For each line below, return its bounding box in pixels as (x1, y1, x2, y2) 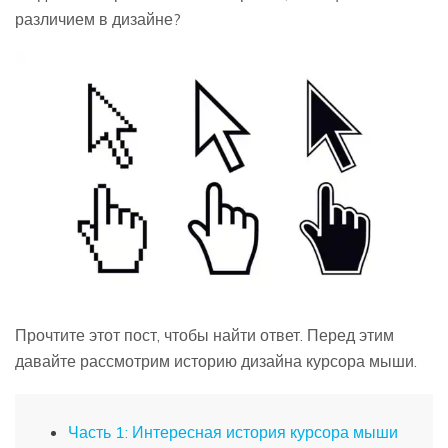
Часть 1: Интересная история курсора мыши (68, 422, 398, 443)
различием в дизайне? (15, 8, 181, 29)
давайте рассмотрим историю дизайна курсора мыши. (15, 351, 417, 372)
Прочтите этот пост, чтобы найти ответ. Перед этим (15, 325, 394, 346)
